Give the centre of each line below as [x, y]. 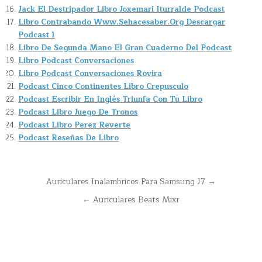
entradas [41, 216]
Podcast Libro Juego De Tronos [78, 112]
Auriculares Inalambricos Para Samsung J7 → [131, 182]
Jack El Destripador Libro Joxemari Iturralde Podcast [122, 9]
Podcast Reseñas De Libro [69, 138]
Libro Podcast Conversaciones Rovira [90, 74]
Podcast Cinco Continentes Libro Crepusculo [104, 87]
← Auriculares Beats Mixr [131, 200]
